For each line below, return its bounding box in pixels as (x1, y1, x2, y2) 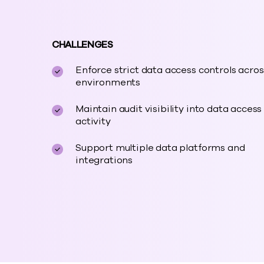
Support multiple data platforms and (75, 141, 245, 154)
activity (75, 115, 111, 128)
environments (75, 76, 141, 89)
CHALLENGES (52, 38, 113, 51)
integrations (75, 154, 133, 167)
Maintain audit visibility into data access (75, 103, 262, 115)
